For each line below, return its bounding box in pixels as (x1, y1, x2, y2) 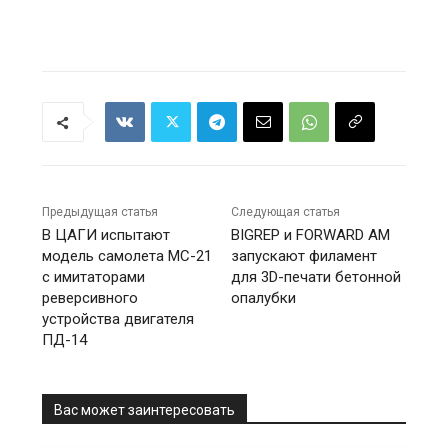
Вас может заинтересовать (54, 402, 236, 419)
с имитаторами (42, 268, 146, 287)
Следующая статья (231, 205, 341, 220)
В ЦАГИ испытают (42, 226, 171, 245)
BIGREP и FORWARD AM (231, 226, 391, 245)
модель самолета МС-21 (42, 247, 213, 266)
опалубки (231, 289, 297, 308)
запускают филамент (231, 247, 378, 266)
